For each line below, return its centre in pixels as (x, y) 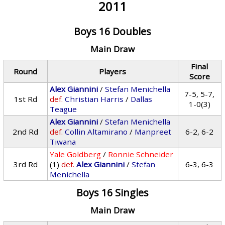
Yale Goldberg (76, 154)
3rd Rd (25, 164)
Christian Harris (94, 99)
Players (113, 71)
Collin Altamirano (96, 132)
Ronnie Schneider (141, 154)
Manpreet (153, 132)
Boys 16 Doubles (112, 31)
